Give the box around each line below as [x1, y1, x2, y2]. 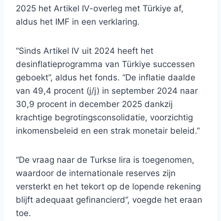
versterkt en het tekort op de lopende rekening [16, 182, 201, 192]
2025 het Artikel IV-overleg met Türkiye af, [16, 3, 184, 14]
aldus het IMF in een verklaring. [16, 17, 140, 27]
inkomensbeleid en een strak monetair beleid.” [16, 126, 200, 136]
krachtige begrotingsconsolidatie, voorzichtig [16, 112, 193, 123]
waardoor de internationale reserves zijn [16, 168, 176, 179]
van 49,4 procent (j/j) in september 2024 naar [16, 86, 198, 96]
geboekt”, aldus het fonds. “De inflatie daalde [16, 73, 195, 83]
